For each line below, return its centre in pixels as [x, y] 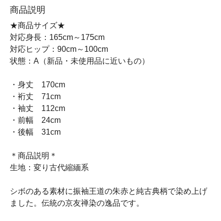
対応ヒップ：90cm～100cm [59, 49]
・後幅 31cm [35, 132]
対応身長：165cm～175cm [57, 37]
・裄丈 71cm [35, 96]
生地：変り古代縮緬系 [49, 167]
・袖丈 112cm [37, 108]
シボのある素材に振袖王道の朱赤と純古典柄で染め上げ [109, 191]
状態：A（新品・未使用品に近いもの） [80, 61]
